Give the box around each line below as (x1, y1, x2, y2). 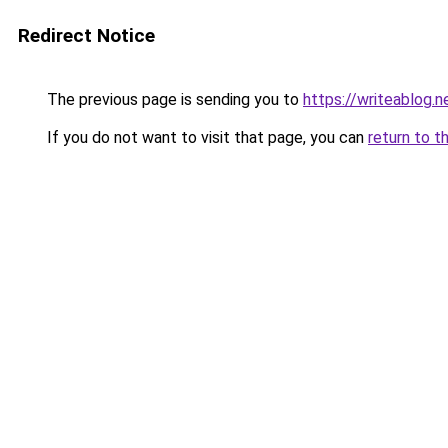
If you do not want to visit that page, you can (43, 128, 368, 147)
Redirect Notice (18, 24, 155, 47)
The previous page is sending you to (43, 90, 303, 109)
